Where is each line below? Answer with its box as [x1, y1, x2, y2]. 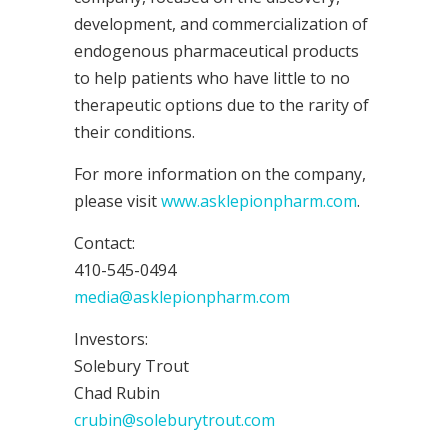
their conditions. [74, 121, 195, 143]
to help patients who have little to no [74, 67, 350, 89]
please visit [74, 190, 161, 212]
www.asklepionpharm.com [161, 190, 357, 212]
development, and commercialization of [74, 13, 368, 35]
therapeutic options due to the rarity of [74, 94, 369, 116]
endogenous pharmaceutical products [74, 40, 359, 62]
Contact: [74, 232, 135, 254]
